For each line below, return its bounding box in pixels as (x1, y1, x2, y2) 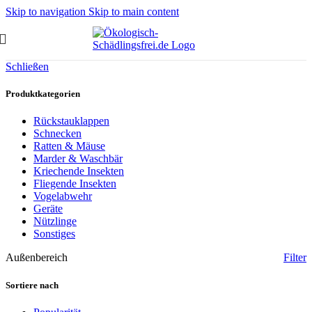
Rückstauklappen (33, 115, 109, 127)
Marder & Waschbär (33, 153, 123, 165)
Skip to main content (88, 6, 179, 17)
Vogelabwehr (33, 190, 92, 203)
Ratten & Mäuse (33, 140, 105, 153)
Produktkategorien (6, 88, 80, 100)
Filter (283, 251, 306, 264)
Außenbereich (6, 251, 68, 264)
